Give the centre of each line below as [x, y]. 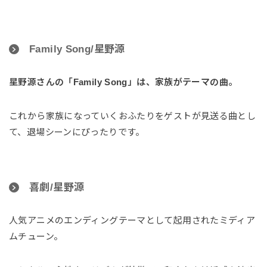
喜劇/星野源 [57, 188]
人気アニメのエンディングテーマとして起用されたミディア [132, 221]
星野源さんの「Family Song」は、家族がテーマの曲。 [123, 82]
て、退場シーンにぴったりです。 [77, 132]
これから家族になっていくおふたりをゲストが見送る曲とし [133, 116]
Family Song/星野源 [77, 49]
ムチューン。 [36, 237]
